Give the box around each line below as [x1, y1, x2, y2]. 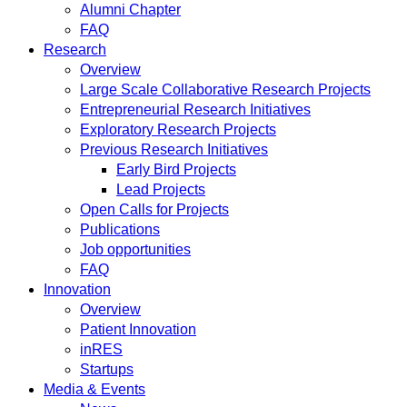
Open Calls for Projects [80, 202, 229, 217]
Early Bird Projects [116, 162, 236, 177]
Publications [80, 222, 160, 237]
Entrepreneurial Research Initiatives [80, 102, 311, 117]
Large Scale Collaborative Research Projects [80, 82, 371, 97]
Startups [80, 362, 134, 377]
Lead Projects [116, 182, 205, 197]
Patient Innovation [80, 322, 196, 337]
